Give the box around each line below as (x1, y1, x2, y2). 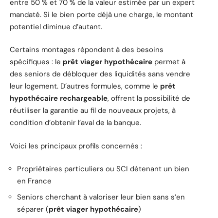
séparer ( (17, 204, 49, 214)
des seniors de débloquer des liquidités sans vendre (10, 69, 190, 79)
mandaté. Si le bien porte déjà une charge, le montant (10, 9, 193, 19)
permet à (152, 57, 185, 67)
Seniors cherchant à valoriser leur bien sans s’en (17, 192, 185, 202)
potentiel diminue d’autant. (10, 21, 102, 32)
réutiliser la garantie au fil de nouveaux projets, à (10, 106, 176, 116)
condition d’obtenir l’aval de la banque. (10, 118, 141, 128)
